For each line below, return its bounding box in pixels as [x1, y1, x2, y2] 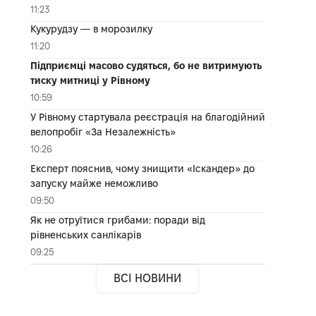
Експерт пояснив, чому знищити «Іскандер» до [30, 162, 255, 174]
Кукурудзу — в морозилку [30, 23, 152, 35]
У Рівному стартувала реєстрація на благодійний [30, 111, 265, 123]
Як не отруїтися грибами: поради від [30, 214, 205, 226]
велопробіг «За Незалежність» [30, 126, 176, 138]
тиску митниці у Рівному [30, 74, 150, 86]
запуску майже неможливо [30, 177, 158, 189]
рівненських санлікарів [30, 229, 141, 241]
